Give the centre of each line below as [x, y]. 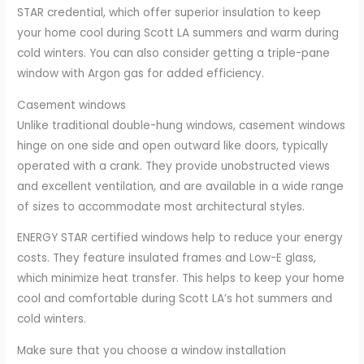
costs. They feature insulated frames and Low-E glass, [167, 258]
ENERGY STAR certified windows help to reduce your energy [180, 238]
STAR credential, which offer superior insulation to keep [169, 12]
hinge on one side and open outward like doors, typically [173, 145]
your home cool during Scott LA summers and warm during [178, 32]
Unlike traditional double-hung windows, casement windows [182, 125]
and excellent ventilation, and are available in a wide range [181, 186]
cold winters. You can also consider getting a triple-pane [174, 53]
